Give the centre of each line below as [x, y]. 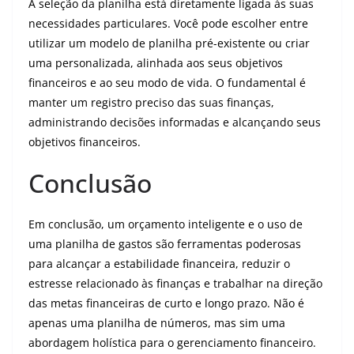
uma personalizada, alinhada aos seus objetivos [156, 63]
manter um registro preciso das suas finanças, [151, 102]
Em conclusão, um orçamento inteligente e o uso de [166, 224]
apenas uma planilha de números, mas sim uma [157, 323]
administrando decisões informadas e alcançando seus [175, 122]
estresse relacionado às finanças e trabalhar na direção [175, 283]
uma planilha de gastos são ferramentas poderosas [165, 244]
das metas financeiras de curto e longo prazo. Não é [166, 303]
